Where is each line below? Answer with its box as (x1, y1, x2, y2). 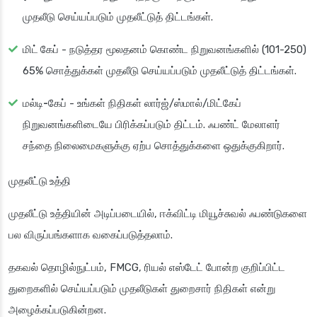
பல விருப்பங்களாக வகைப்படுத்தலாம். (8, 229, 173, 242)
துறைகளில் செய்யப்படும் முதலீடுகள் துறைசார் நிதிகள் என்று (8, 282, 275, 296)
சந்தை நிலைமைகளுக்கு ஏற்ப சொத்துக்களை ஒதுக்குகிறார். (23, 139, 284, 153)
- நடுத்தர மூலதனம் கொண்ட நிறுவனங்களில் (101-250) (59, 43, 306, 57)
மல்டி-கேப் (23, 97, 67, 110)
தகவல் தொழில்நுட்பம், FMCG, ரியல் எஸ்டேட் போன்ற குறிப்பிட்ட (8, 261, 285, 275)
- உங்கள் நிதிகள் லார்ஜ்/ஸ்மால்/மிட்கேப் (67, 97, 241, 110)
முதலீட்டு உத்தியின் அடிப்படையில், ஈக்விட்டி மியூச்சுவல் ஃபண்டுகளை (8, 207, 307, 221)
